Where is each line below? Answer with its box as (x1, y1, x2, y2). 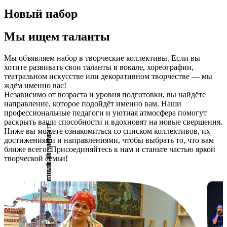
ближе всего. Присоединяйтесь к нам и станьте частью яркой (4, 145, 215, 154)
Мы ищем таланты (4, 30, 110, 44)
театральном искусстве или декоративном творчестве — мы (4, 72, 212, 81)
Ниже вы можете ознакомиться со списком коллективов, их (4, 127, 210, 136)
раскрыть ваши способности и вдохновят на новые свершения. (4, 118, 222, 127)
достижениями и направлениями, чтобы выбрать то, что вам (4, 136, 214, 145)
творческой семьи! (4, 154, 68, 163)
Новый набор (4, 7, 78, 21)
